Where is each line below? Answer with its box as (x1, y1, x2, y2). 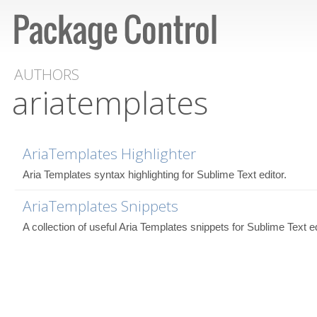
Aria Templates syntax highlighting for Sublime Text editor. (23, 168, 287, 180)
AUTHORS (14, 64, 79, 84)
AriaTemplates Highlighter (23, 143, 196, 163)
